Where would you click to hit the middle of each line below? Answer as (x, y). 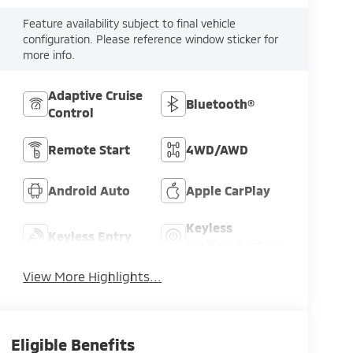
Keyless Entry (90, 236)
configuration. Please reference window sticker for (151, 39)
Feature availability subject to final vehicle (130, 24)
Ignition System (234, 245)
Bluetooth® (221, 104)
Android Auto (89, 191)
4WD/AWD (217, 150)
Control (71, 113)
